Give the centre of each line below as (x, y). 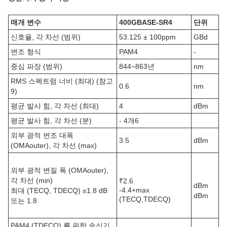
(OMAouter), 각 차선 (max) (54, 145)
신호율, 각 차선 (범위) (46, 37)
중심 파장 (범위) (36, 66)
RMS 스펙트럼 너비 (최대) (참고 (62, 81)
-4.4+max (134, 190)
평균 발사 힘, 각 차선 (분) (51, 121)
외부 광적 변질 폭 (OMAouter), (60, 170)
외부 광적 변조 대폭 (42, 135)
